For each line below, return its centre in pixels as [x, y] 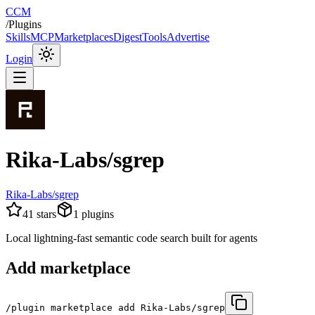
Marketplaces [84, 37]
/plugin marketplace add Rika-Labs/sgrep [115, 307]
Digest [128, 37]
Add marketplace [68, 268]
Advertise [188, 37]
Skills [18, 37]
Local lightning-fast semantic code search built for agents [131, 238]
